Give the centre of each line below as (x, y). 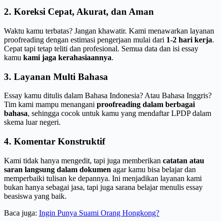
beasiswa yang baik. (35, 196)
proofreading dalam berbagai (146, 105)
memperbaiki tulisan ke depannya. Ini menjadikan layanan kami (103, 178)
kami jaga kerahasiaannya (67, 57)
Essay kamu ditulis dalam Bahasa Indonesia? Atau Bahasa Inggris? (108, 96)
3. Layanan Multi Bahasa (56, 76)
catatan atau (184, 160)
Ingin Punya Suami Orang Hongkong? (99, 213)
